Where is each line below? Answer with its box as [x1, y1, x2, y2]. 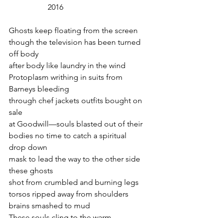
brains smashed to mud [9, 201, 90, 210]
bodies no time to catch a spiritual [9, 131, 128, 140]
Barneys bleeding [9, 84, 69, 93]
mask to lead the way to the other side [9, 154, 142, 163]
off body [9, 49, 38, 58]
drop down [9, 143, 47, 152]
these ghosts [9, 166, 53, 175]
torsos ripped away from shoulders [9, 189, 128, 199]
